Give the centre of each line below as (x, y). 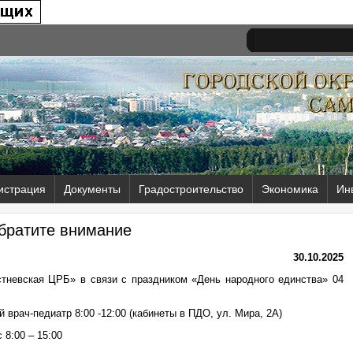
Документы (92, 189)
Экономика (290, 189)
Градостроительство (191, 189)
